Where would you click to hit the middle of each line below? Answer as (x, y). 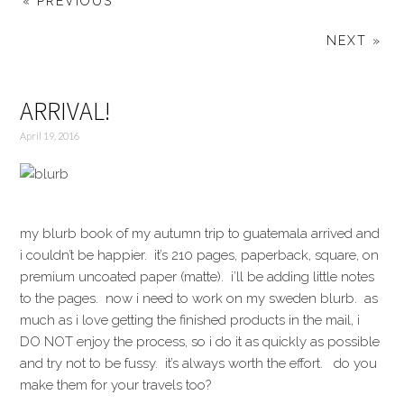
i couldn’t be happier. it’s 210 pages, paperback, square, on (200, 255)
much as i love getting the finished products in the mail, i (190, 320)
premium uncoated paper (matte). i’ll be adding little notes (197, 277)
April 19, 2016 (50, 136)
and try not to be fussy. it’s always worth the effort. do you (199, 363)
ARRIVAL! (66, 111)
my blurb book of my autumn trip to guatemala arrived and (200, 234)
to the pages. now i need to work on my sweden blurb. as (199, 298)
